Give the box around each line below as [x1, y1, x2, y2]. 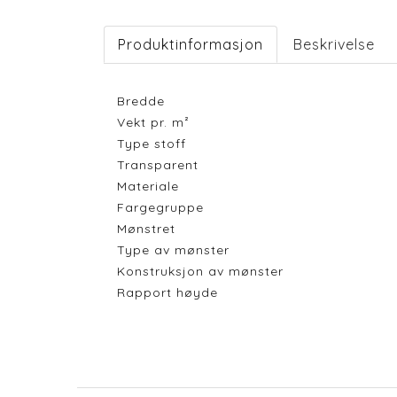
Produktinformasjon [118, 35, 263, 53]
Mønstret [117, 221, 175, 237]
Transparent [117, 157, 198, 173]
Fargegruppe [117, 199, 204, 215]
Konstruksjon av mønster [117, 263, 284, 279]
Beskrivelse [293, 35, 375, 53]
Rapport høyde [117, 284, 218, 300]
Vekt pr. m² [117, 114, 190, 130]
